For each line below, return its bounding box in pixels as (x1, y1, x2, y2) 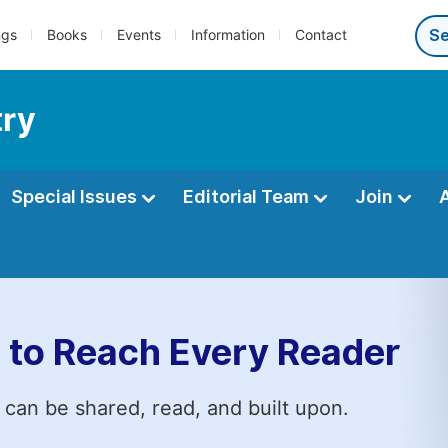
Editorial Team (183, 186, 313, 207)
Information (191, 27, 265, 43)
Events (117, 27, 161, 43)
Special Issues (11, 186, 141, 207)
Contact (295, 27, 347, 43)
